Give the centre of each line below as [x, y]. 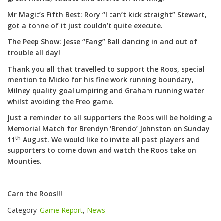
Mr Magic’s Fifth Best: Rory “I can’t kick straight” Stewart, [107, 15]
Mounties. [25, 161]
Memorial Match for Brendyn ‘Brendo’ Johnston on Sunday [109, 129]
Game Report [61, 210]
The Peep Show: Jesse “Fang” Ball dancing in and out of [102, 42]
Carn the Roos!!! [35, 194]
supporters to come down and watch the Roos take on [102, 150]
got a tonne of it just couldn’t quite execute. [85, 26]
